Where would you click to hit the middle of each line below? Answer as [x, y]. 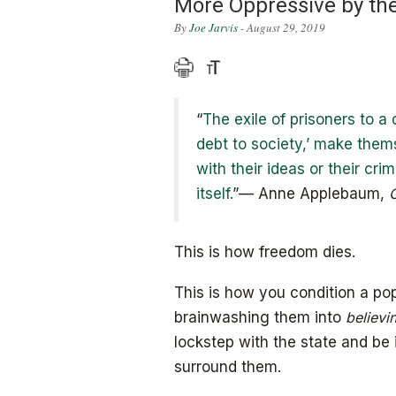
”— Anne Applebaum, [311, 193]
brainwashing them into [260, 317]
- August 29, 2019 [282, 27]
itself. [214, 193]
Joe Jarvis [213, 27]
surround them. [228, 366]
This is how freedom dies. [265, 251]
